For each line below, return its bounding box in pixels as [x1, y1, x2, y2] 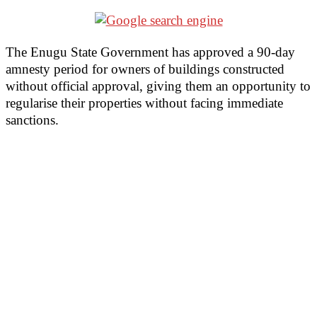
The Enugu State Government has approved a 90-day [6, 45, 295, 59]
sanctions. [6, 113, 59, 127]
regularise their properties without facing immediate [6, 96, 283, 110]
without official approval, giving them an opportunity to [6, 79, 311, 93]
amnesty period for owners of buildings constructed [6, 62, 284, 76]
